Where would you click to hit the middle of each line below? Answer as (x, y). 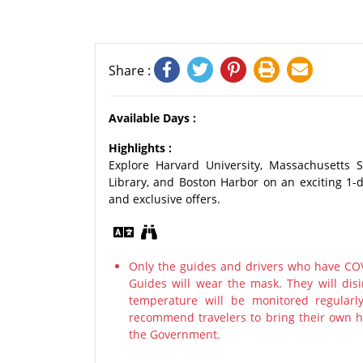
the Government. (175, 334)
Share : (131, 70)
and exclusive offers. (164, 199)
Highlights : (140, 148)
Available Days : (152, 118)
